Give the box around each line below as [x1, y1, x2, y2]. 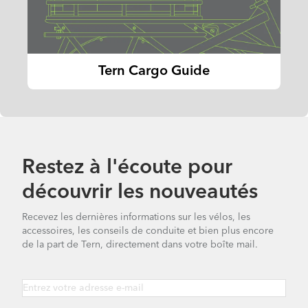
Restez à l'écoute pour [22, 157, 232, 179]
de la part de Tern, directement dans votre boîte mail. [22, 240, 258, 250]
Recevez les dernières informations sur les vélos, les [22, 212, 250, 223]
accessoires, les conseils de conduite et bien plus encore [22, 226, 274, 236]
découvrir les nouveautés [22, 182, 258, 203]
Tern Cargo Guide [98, 65, 210, 79]
